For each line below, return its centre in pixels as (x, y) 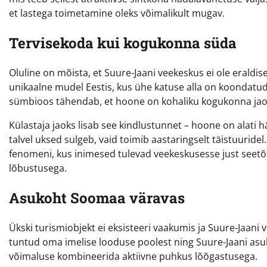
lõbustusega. (38, 168)
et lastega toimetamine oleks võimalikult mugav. (117, 13)
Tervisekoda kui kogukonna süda (123, 43)
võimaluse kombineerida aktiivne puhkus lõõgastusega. (133, 256)
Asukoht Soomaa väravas (97, 198)
